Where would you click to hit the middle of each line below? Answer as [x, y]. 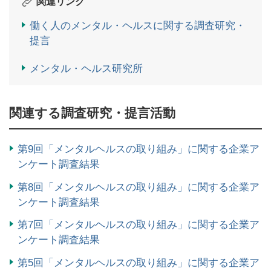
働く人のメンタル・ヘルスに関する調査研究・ [138, 25]
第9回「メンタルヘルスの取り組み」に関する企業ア [139, 149]
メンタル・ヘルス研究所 [86, 68]
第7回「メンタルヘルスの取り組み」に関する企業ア [139, 225]
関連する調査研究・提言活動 [92, 113]
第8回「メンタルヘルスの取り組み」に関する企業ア [139, 187]
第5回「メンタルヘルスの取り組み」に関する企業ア [139, 263]
